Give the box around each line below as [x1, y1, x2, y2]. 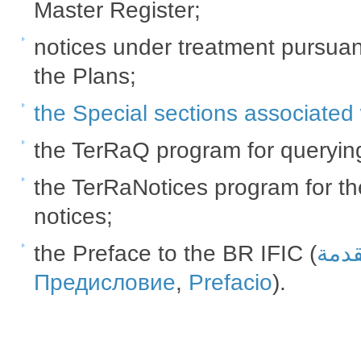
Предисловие [34, 270, 176, 295]
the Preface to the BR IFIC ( [34, 241, 317, 266]
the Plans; [34, 64, 136, 89]
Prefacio [189, 270, 272, 295]
